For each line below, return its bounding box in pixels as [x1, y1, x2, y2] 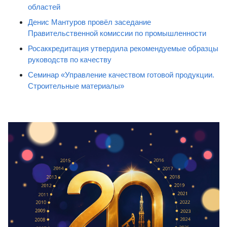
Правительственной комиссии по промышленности [28, 29, 206, 37]
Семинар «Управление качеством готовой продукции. [28, 70, 214, 79]
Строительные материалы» [28, 82, 124, 90]
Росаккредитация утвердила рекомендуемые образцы [28, 44, 218, 53]
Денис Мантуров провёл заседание [28, 18, 151, 26]
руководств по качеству [28, 55, 111, 64]
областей [28, 3, 60, 11]
